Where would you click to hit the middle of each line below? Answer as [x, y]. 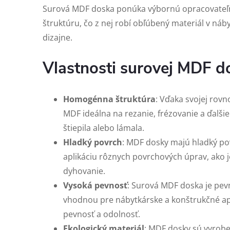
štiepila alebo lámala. [104, 128]
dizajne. [57, 37]
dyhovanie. [84, 171]
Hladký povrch [93, 142]
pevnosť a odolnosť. [102, 214]
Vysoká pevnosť [95, 185]
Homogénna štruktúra [109, 99]
